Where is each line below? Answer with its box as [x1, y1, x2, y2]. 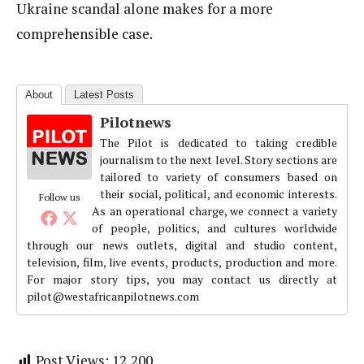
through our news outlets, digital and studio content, [27, 236, 337, 253]
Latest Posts [74, 88, 134, 101]
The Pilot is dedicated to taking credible [100, 134, 337, 150]
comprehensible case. [16, 24, 153, 43]
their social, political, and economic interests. [100, 185, 337, 201]
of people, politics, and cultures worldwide [92, 219, 337, 236]
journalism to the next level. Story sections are [100, 151, 337, 167]
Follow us [38, 190, 80, 203]
